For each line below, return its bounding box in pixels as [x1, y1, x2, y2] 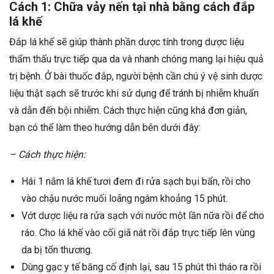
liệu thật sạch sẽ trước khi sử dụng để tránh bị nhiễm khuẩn [9, 87, 259, 99]
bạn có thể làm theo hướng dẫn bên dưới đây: [9, 121, 201, 133]
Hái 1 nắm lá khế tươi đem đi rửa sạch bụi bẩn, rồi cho [21, 175, 251, 187]
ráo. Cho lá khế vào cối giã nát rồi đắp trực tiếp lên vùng [21, 226, 255, 239]
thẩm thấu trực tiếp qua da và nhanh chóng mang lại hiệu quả [9, 53, 264, 65]
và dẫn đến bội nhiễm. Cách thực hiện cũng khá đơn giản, [9, 104, 247, 116]
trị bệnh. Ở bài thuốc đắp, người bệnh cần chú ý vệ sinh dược [9, 70, 262, 82]
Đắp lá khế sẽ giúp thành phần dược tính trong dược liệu [9, 35, 244, 48]
